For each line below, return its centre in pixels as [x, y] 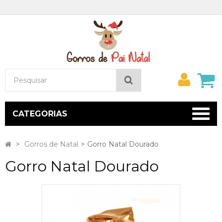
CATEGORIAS [40, 113]
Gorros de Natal [51, 144]
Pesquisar [154, 80]
